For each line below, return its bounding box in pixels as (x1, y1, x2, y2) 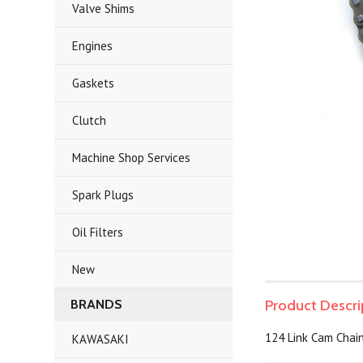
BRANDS (70, 297, 123, 312)
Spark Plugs (72, 187, 135, 203)
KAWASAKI (72, 331, 130, 347)
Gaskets (72, 75, 115, 91)
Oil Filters (72, 224, 124, 240)
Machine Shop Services (72, 150, 191, 165)
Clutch (72, 113, 107, 128)
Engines (72, 38, 113, 53)
